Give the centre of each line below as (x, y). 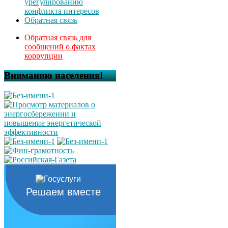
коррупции (44, 56)
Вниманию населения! (53, 76)
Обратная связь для (58, 38)
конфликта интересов (62, 11)
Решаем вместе (63, 192)
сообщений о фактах (60, 47)
